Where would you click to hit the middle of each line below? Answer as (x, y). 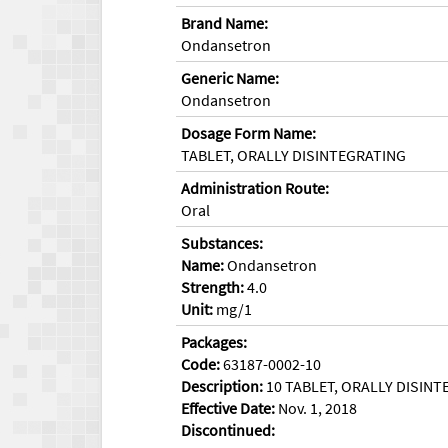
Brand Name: (224, 22)
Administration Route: (255, 187)
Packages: (214, 341)
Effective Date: (228, 407)
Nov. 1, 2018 (316, 407)
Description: (222, 385)
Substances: (222, 242)
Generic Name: (230, 77)
